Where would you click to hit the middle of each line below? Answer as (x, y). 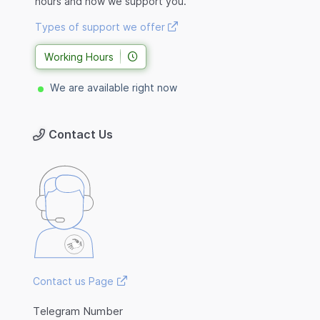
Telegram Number (78, 311)
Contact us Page (74, 281)
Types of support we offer (101, 27)
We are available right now (113, 88)
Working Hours (79, 57)
